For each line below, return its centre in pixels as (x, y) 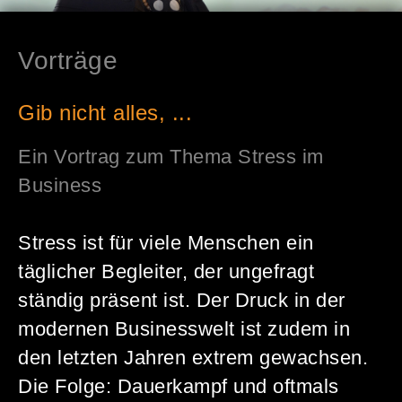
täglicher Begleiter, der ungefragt (166, 271)
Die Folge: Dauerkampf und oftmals (179, 386)
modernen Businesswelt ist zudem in (184, 329)
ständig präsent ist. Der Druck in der (182, 300)
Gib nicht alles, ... (105, 113)
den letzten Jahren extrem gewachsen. (193, 358)
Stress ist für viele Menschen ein (166, 243)
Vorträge (68, 61)
